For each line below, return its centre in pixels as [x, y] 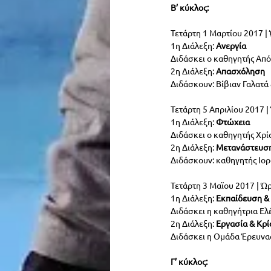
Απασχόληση [240, 70]
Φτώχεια [232, 121]
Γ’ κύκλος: [189, 261]
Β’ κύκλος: [190, 7]
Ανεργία [231, 45]
